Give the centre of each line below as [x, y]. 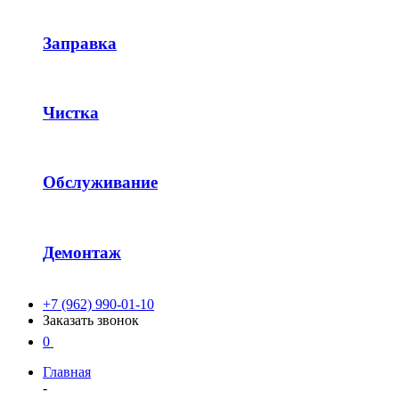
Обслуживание [100, 183]
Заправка [80, 43]
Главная [67, 371]
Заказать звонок [91, 320]
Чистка [71, 113]
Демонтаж [82, 252]
